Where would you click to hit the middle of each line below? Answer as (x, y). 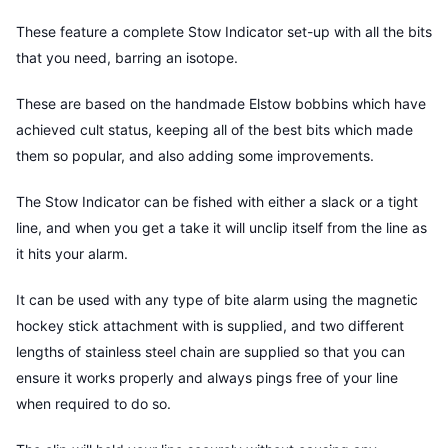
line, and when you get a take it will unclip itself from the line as (221, 228)
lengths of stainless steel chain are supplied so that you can (210, 352)
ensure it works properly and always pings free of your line (207, 378)
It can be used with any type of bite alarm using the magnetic (217, 300)
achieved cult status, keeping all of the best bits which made (214, 130)
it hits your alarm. (72, 254)
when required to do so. (93, 404)
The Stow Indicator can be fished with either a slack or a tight (217, 202)
